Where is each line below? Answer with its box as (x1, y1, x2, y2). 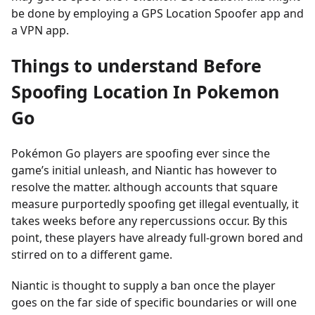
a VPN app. (11, 22, 69, 38)
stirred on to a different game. (11, 247, 172, 262)
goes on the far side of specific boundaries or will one (11, 295, 297, 310)
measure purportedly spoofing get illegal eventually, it (11, 196, 299, 212)
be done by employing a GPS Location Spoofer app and (11, 6, 304, 21)
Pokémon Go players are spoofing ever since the (11, 146, 270, 161)
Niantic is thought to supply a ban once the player (11, 278, 276, 293)
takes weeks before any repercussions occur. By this (11, 213, 288, 229)
